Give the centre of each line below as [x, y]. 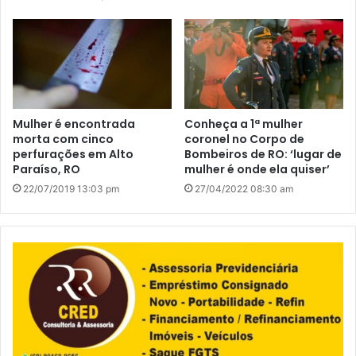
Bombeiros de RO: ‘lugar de [263, 155]
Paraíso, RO [46, 170]
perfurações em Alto [73, 155]
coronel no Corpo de [244, 139]
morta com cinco [63, 139]
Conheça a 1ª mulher [244, 124]
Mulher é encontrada [74, 124]
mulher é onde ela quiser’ [257, 170]
